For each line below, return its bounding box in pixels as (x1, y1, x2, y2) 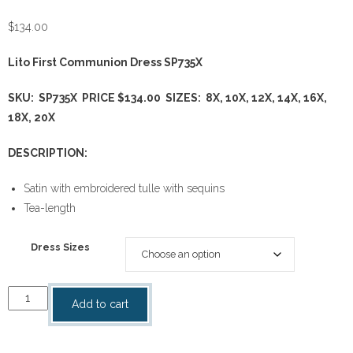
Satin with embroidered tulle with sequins (24, 181, 225, 195)
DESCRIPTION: (8, 146, 90, 159)
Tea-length (24, 201, 76, 214)
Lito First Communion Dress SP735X (8, 55, 203, 69)
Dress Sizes (30, 240, 90, 253)
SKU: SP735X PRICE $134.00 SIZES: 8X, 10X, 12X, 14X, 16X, (8, 91, 327, 104)
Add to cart (71, 297, 128, 310)
